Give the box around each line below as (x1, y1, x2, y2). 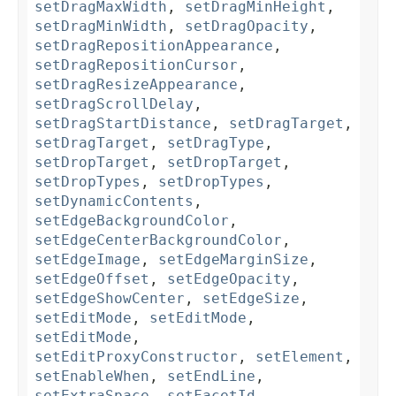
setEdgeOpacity (167, 270, 291, 288)
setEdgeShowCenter (34, 290, 185, 308)
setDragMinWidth (34, 18, 167, 35)
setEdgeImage (34, 251, 141, 269)
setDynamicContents (34, 193, 194, 210)
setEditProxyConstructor (34, 348, 238, 366)
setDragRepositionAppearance (34, 37, 273, 55)
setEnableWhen (34, 368, 149, 385)
